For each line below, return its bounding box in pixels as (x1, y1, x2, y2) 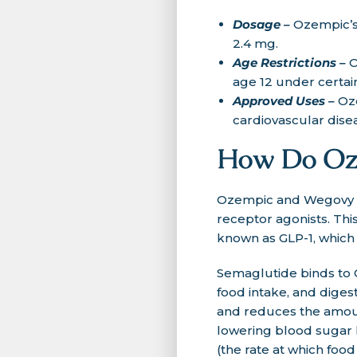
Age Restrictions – (233, 55, 349, 70)
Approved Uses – (233, 93, 338, 108)
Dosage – (233, 17, 293, 32)
